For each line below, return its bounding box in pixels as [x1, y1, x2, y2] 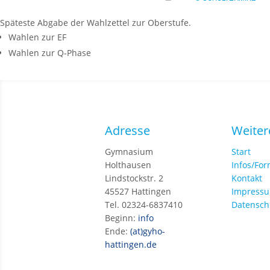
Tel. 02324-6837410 [105, 198, 183, 210]
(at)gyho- [130, 225, 166, 237]
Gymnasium [105, 145, 154, 157]
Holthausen [105, 159, 152, 171]
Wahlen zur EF [8, 31, 66, 43]
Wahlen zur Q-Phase [8, 46, 91, 58]
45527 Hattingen [105, 185, 172, 197]
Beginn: [105, 212, 139, 224]
